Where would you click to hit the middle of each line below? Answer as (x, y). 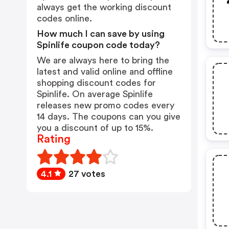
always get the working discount (104, 7)
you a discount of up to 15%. (95, 128)
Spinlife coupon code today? (98, 45)
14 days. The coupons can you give (109, 117)
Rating (54, 139)
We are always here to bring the (103, 60)
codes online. (64, 18)
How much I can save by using (101, 34)
